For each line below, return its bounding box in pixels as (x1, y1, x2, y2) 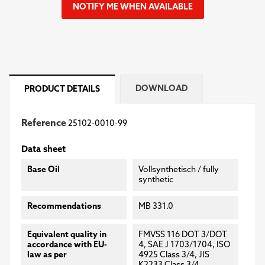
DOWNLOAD (135, 83, 188, 94)
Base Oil (27, 164, 60, 175)
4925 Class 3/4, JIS (138, 250, 209, 260)
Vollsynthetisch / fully (138, 164, 219, 175)
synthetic (138, 174, 173, 185)
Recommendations (27, 201, 101, 212)
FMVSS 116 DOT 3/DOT (138, 230, 227, 240)
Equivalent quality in (27, 230, 106, 240)
